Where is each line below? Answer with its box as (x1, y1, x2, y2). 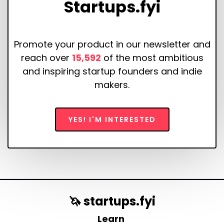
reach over (20, 51, 72, 64)
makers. (94, 78, 129, 91)
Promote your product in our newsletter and (13, 38, 210, 51)
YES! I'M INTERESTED (68, 114, 156, 125)
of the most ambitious (100, 51, 203, 64)
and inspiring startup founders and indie (22, 65, 202, 78)
